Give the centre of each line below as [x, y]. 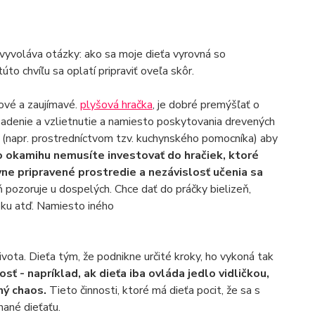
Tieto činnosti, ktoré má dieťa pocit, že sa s [154, 290]
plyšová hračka [116, 105]
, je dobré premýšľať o [206, 105]
